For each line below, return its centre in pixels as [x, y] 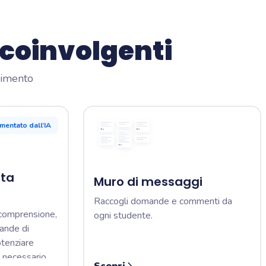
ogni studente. [123, 216]
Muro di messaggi [148, 182]
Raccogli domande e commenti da [163, 201]
